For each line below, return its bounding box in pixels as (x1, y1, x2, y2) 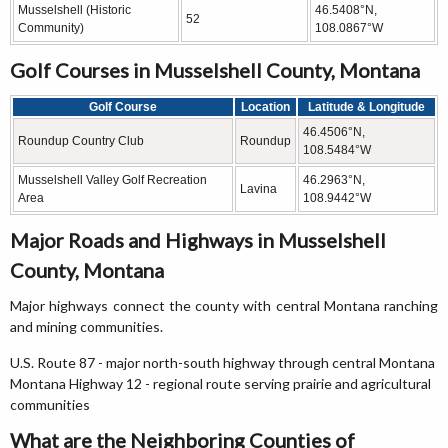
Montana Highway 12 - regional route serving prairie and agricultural (10, 375, 431, 392)
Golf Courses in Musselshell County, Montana (10, 58, 420, 82)
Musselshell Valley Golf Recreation (18, 173, 207, 187)
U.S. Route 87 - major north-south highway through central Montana (10, 354, 435, 371)
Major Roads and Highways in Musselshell (10, 228, 386, 252)
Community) (18, 21, 84, 35)
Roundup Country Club (18, 134, 144, 148)
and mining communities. (10, 318, 163, 335)
